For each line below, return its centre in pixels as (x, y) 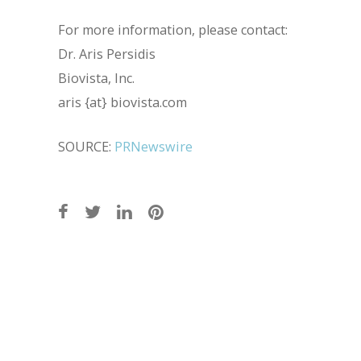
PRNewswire (154, 147)
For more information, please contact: (173, 30)
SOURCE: (86, 147)
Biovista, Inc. (96, 78)
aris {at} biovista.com (122, 102)
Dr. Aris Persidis (107, 54)
